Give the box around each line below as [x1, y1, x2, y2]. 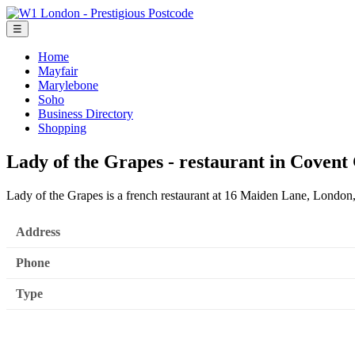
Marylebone [38, 78, 98, 92]
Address [16, 225, 60, 239]
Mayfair [38, 64, 78, 78]
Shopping [38, 121, 86, 135]
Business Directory [38, 107, 133, 120]
